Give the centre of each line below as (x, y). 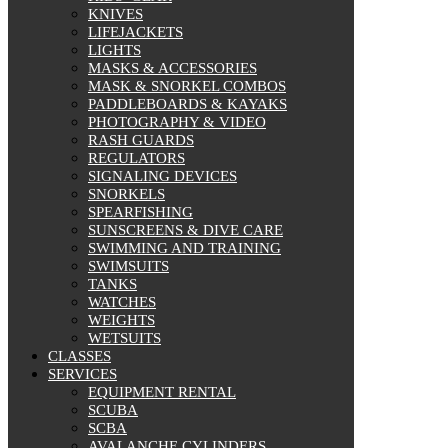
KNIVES (115, 13)
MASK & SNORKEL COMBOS (187, 85)
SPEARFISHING (140, 211)
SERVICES (82, 373)
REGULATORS (136, 157)
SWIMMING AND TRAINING (184, 247)
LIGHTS (114, 49)
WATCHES (122, 301)
